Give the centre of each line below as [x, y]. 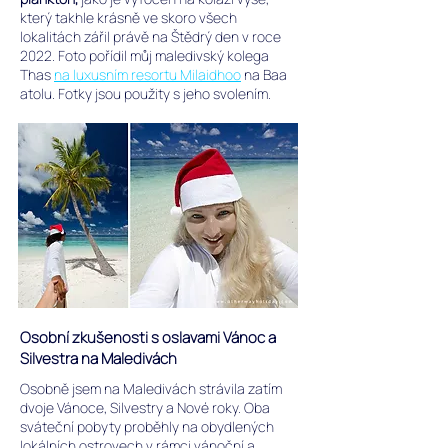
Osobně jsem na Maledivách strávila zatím [151, 388]
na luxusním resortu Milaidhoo [147, 74]
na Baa [264, 74]
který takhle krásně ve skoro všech [128, 17]
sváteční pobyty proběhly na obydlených [147, 426]
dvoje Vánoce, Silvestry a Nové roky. [130, 407]
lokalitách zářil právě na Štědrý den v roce [150, 36]
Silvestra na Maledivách [98, 358]
